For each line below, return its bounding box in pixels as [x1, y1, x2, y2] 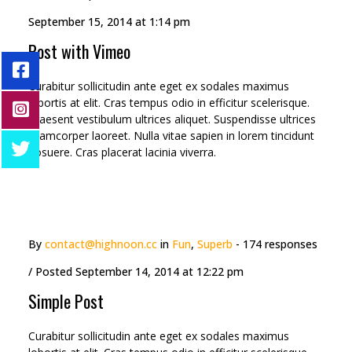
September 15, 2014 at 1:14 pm [28, 14, 190, 29]
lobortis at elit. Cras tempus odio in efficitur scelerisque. [28, 95, 310, 110]
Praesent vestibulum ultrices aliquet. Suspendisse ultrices [28, 112, 316, 126]
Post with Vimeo [28, 38, 130, 64]
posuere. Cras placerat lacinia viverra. [28, 145, 216, 159]
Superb [197, 236, 233, 251]
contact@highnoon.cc [45, 236, 157, 251]
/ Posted [28, 264, 72, 279]
